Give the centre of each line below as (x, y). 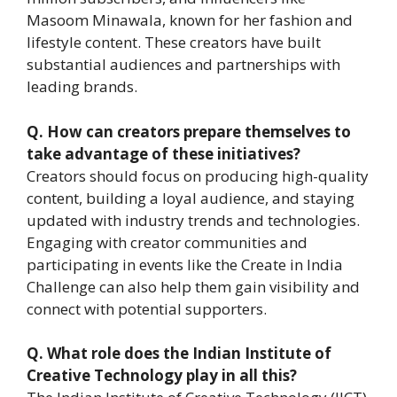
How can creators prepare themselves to (199, 131)
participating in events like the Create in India (185, 264)
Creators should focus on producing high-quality (198, 175)
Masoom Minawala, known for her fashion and (190, 20)
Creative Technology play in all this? (162, 376)
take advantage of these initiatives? (163, 153)
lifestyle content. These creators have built (174, 43)
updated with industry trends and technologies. (193, 220)
